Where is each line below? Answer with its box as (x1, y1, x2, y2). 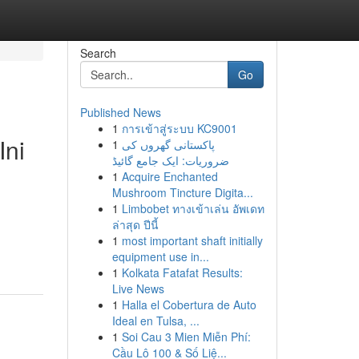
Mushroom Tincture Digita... (111, 184, 253, 200)
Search (79, 45, 116, 61)
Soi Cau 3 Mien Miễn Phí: (121, 329, 251, 345)
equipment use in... (111, 248, 209, 264)
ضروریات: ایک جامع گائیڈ (111, 152, 229, 168)
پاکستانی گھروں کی (121, 136, 215, 152)
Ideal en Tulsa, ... (111, 313, 200, 329)
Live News (111, 280, 164, 296)
